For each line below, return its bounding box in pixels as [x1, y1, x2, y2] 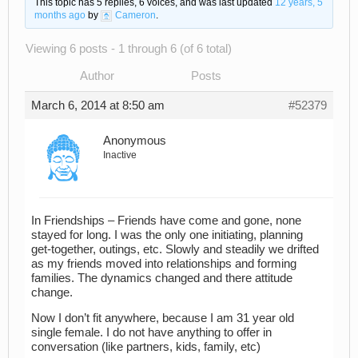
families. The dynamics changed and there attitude [31, 271, 292, 284]
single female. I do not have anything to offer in [31, 326, 272, 340]
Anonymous [103, 134, 166, 148]
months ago [34, 10, 86, 22]
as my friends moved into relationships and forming [31, 257, 296, 270]
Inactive [103, 149, 137, 161]
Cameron [114, 10, 156, 22]
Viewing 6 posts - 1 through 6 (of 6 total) [26, 42, 232, 56]
